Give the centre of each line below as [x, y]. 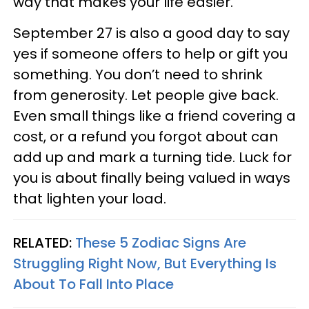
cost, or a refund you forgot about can [146, 137]
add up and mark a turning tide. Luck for [152, 157]
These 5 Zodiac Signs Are [161, 243]
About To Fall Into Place [93, 284]
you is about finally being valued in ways [152, 178]
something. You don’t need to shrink [138, 74]
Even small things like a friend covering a [154, 116]
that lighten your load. [90, 199]
